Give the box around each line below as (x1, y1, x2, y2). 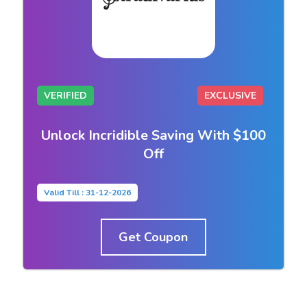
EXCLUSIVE (204, 88, 257, 102)
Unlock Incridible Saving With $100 (40, 125, 266, 145)
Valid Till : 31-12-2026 (43, 186, 131, 198)
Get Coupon (119, 228, 188, 245)
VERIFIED (43, 88, 87, 102)
